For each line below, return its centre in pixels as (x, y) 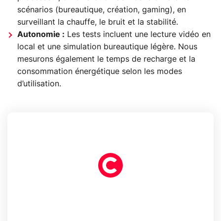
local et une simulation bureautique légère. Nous (107, 47)
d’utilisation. (39, 84)
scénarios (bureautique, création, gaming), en (102, 10)
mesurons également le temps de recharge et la (106, 59)
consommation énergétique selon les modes (100, 72)
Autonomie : (41, 35)
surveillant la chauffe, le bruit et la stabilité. (98, 22)
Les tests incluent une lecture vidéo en (138, 35)
